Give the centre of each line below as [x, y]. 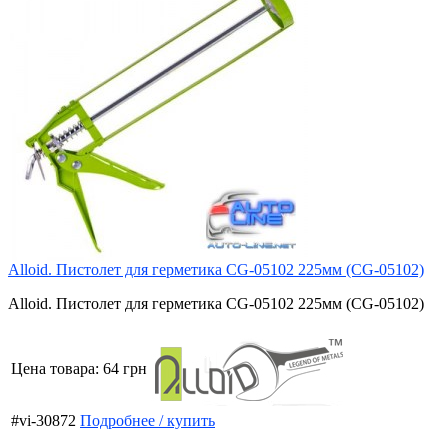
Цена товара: [57, 368]
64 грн [125, 368]
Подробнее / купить [147, 420]
